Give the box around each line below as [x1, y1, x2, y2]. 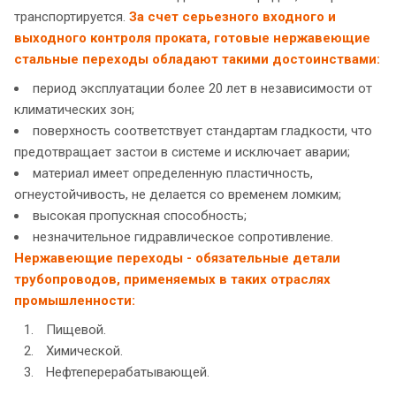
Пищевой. [46, 322, 106, 339]
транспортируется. [14, 9, 129, 26]
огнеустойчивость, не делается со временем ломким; [14, 187, 341, 203]
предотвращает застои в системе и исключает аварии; [14, 144, 350, 161]
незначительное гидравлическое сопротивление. [33, 229, 333, 246]
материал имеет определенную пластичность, [33, 165, 313, 182]
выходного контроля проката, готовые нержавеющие [14, 30, 370, 47]
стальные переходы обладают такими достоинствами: [14, 51, 380, 68]
